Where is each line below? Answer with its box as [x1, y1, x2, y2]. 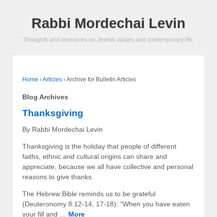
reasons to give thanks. [22, 172, 93, 181]
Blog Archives [22, 93, 68, 101]
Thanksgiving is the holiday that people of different [22, 142, 176, 150]
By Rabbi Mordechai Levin [22, 125, 103, 133]
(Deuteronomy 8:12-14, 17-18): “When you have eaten [22, 200, 190, 208]
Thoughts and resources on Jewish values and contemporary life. [23, 36, 194, 43]
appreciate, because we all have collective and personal [22, 162, 193, 170]
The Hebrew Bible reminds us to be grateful [22, 189, 155, 198]
